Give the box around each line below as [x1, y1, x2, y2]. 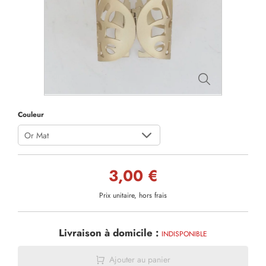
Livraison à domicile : [59, 226, 161, 240]
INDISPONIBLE [161, 229, 207, 239]
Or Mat [24, 130, 49, 142]
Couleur [18, 109, 44, 120]
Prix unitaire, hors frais [99, 191, 167, 201]
